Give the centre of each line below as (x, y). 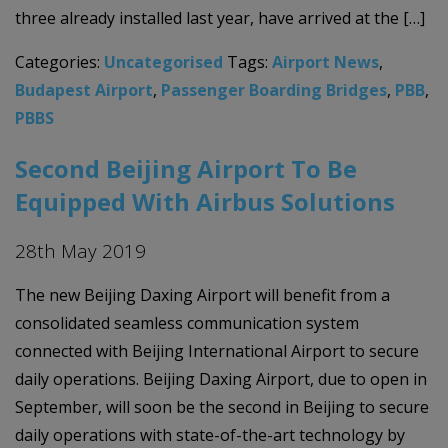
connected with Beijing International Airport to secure (217, 351)
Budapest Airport (84, 89)
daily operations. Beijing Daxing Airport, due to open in (221, 379)
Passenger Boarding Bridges (274, 89)
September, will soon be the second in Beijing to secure (222, 407)
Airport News (325, 61)
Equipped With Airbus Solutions (205, 201)
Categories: (59, 61)
